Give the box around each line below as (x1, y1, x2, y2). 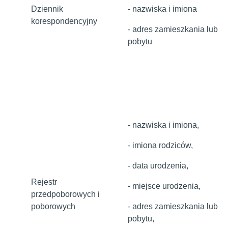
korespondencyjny (31, 17, 97, 25)
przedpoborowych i (31, 190, 100, 198)
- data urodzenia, (128, 161, 188, 170)
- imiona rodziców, (128, 141, 193, 150)
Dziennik (31, 5, 63, 13)
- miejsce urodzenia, (128, 182, 201, 190)
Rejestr (31, 178, 57, 186)
